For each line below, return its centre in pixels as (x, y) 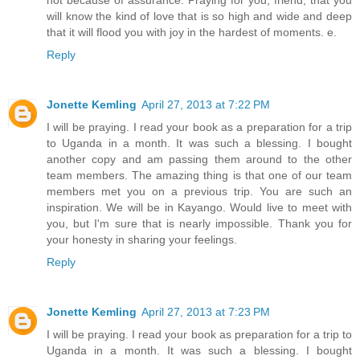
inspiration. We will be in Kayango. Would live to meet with (199, 207)
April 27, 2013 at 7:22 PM (206, 104)
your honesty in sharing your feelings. (142, 239)
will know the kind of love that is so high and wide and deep (199, 16)
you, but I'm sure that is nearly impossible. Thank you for (199, 223)
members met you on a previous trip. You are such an (199, 191)
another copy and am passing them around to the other (199, 159)
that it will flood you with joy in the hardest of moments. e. (192, 32)
